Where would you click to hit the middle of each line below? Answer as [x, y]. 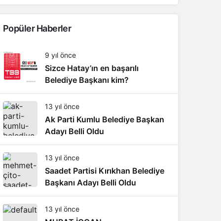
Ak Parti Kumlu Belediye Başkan [105, 119]
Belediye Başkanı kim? [87, 80]
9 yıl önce [60, 55]
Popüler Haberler [37, 28]
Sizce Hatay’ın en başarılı [92, 68]
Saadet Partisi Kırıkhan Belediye [105, 171]
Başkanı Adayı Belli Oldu [91, 183]
